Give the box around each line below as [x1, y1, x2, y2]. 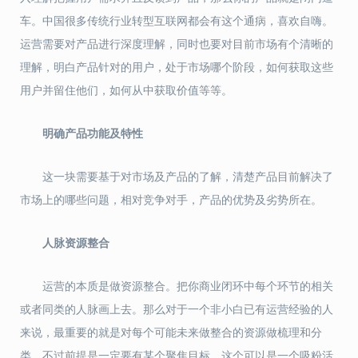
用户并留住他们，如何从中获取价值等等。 [20, 85, 233, 97]
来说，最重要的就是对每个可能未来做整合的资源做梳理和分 [20, 327, 322, 339]
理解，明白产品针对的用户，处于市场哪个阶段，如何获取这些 [20, 62, 333, 74]
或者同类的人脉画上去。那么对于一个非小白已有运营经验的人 [20, 304, 333, 316]
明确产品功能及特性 [42, 128, 143, 140]
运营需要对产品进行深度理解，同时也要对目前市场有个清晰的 [20, 38, 333, 50]
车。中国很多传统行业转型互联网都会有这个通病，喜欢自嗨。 [20, 15, 333, 27]
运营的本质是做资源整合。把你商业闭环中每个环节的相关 [42, 280, 333, 292]
